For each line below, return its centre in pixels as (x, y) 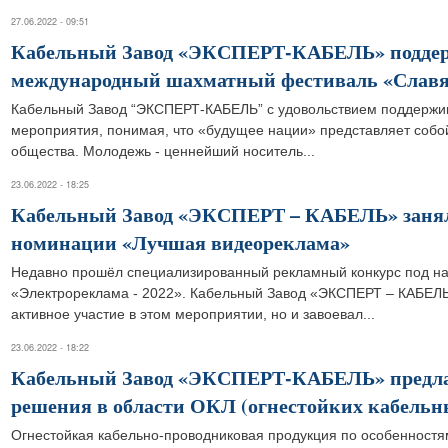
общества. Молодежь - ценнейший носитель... (163, 151)
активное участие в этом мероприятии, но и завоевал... (193, 314)
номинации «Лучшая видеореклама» (180, 242)
